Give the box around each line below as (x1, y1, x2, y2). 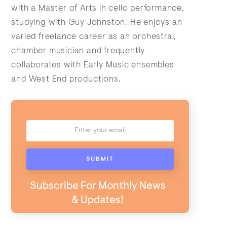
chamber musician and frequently (11, 47, 145, 55)
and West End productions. (11, 75, 121, 84)
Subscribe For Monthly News (29, 181, 166, 192)
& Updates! (71, 195, 124, 206)
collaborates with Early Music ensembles (11, 61, 174, 69)
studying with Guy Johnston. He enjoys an (11, 19, 182, 27)
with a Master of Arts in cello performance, (11, 5, 184, 13)
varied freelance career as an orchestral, (11, 33, 177, 41)
